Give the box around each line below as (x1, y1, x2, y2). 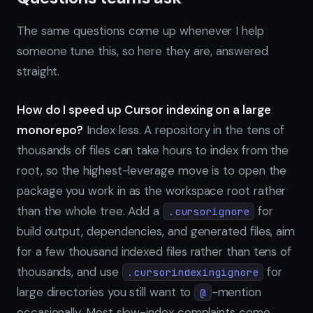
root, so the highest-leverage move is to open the (17, 162, 287, 178)
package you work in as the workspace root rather (17, 182, 286, 198)
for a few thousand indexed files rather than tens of (17, 243, 292, 259)
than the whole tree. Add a (17, 203, 163, 219)
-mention (211, 284, 262, 300)
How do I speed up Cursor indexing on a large (17, 101, 271, 117)
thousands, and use (17, 263, 122, 279)
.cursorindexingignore (127, 265, 259, 279)
